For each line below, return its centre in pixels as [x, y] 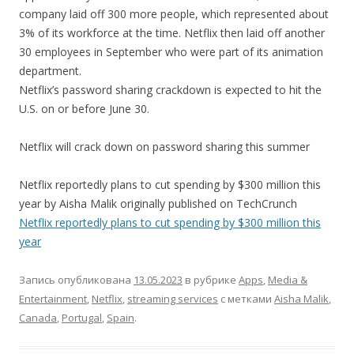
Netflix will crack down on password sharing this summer [164, 147]
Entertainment [53, 299]
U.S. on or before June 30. [84, 109]
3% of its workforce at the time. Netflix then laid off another [172, 33]
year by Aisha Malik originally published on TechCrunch [158, 203]
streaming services [173, 299]
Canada [38, 318]
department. [50, 71]
